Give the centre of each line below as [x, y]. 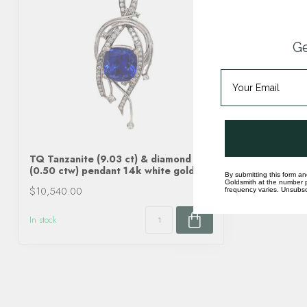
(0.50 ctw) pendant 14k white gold [112, 171]
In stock [43, 220]
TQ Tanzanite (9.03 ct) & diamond [110, 159]
